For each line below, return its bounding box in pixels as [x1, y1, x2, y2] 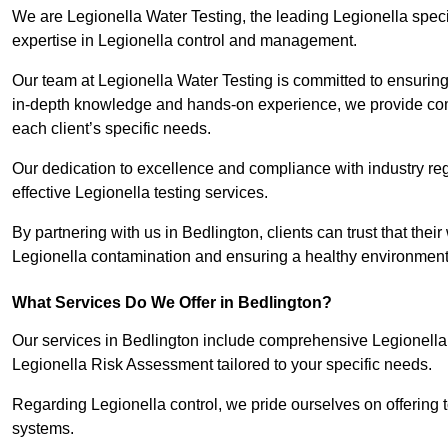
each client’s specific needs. [12, 120, 211, 138]
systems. [12, 420, 78, 438]
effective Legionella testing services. [12, 184, 272, 202]
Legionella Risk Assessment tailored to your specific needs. [12, 356, 432, 374]
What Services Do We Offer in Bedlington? [12, 294, 332, 312]
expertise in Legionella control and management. [12, 32, 357, 50]
